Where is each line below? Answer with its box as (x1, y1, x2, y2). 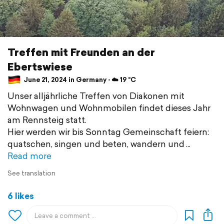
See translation (7, 168, 55, 178)
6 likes (7, 189, 34, 202)
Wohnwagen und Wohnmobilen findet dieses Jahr (7, 101, 210, 114)
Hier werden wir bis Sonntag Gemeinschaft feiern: (7, 125, 209, 138)
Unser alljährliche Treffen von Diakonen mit (7, 89, 184, 102)
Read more (7, 149, 51, 162)
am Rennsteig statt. (7, 113, 86, 126)
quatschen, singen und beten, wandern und (7, 137, 184, 150)
